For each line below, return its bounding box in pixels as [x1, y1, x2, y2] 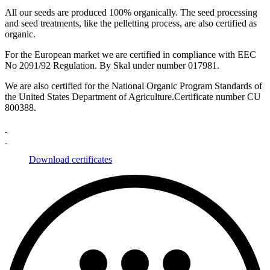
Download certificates [29, 154, 112, 165]
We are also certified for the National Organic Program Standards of [5, 81, 262, 92]
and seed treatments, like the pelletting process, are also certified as [5, 18, 257, 29]
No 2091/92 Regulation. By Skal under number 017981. [5, 60, 219, 71]
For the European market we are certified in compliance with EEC [5, 49, 256, 60]
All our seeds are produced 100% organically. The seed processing [5, 7, 257, 18]
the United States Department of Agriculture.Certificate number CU [5, 92, 261, 102]
